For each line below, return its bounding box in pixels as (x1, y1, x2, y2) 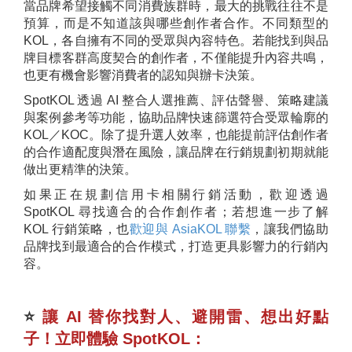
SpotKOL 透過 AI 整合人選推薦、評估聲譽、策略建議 (24, 93, 328, 108)
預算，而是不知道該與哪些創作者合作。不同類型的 (24, 16, 328, 31)
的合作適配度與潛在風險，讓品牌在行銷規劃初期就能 (24, 145, 328, 159)
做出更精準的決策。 (24, 163, 137, 177)
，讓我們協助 (251, 222, 329, 236)
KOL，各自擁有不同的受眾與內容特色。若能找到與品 (24, 34, 328, 48)
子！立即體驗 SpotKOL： (24, 330, 206, 348)
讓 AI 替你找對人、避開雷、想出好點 (42, 308, 328, 326)
